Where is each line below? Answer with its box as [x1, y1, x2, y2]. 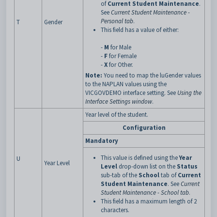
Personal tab [101, 17, 133, 25]
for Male [110, 43, 131, 51]
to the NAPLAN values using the [85, 80, 167, 88]
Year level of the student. [85, 110, 148, 119]
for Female [109, 52, 137, 60]
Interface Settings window [85, 97, 152, 106]
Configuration [122, 124, 166, 132]
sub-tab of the [101, 171, 139, 179]
